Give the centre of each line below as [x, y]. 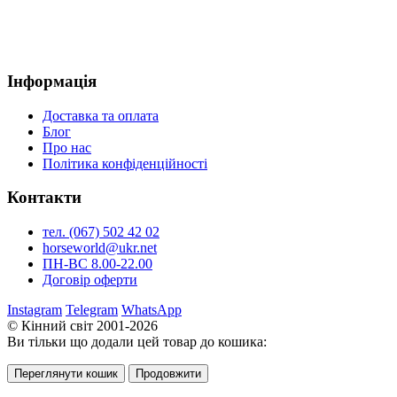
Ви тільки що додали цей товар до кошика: [137, 342]
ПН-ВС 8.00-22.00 [97, 264]
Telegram [92, 310]
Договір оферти [90, 280]
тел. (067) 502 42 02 [101, 232]
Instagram [35, 310]
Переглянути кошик [66, 374]
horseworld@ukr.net [100, 248]
